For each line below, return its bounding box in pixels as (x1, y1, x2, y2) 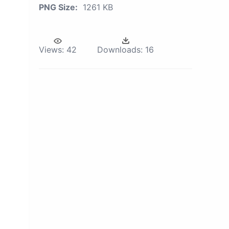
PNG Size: (39, 2, 78, 12)
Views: (39, 44, 64, 55)
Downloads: (97, 44, 143, 55)
